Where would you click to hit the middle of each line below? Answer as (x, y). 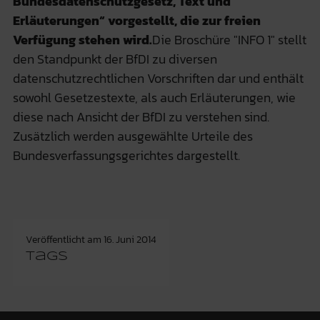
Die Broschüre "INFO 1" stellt (229, 39)
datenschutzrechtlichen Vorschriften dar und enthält (158, 78)
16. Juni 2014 (130, 239)
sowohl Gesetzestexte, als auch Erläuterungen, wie (154, 97)
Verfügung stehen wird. (82, 39)
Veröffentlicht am (64, 239)
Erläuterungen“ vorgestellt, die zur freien (136, 20)
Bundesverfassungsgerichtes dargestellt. (126, 155)
